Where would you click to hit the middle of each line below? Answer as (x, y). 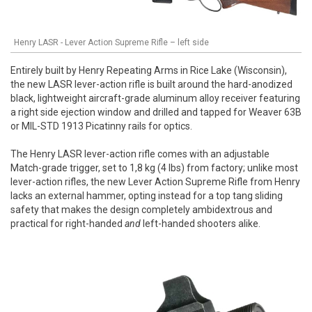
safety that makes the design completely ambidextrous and (141, 209)
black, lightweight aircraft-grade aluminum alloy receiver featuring (155, 98)
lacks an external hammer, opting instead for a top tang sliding (147, 195)
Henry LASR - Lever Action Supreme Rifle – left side (111, 42)
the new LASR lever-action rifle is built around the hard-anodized (151, 84)
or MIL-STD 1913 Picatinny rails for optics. (101, 126)
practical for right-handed (68, 223)
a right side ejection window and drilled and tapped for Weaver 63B (156, 112)
